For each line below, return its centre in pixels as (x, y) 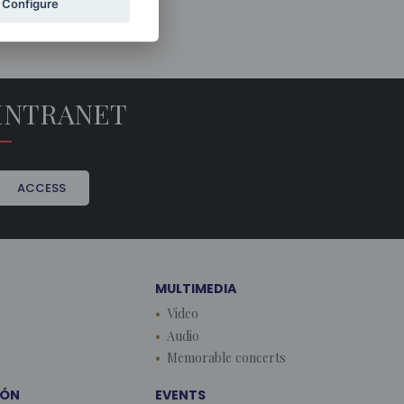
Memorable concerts (226, 358)
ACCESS (41, 188)
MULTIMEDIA (196, 288)
